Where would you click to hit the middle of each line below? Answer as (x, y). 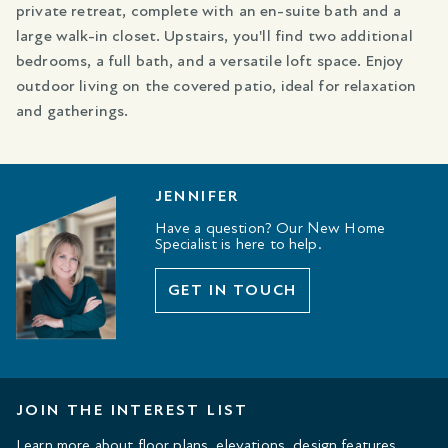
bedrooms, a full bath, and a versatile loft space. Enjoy (210, 61)
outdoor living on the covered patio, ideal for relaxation (216, 86)
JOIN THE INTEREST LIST (132, 410)
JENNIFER (197, 196)
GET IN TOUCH (232, 290)
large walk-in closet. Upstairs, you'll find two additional (214, 36)
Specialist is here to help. (238, 244)
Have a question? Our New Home (270, 228)
